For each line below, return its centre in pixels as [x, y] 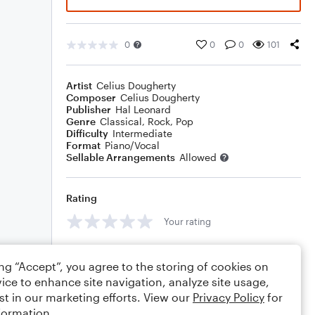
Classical [121, 121]
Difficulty [87, 133]
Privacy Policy [229, 297]
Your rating [187, 221]
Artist [79, 85]
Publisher [89, 109]
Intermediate [142, 133]
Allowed [198, 157]
